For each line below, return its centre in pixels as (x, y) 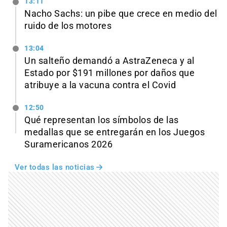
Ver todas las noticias (54, 167)
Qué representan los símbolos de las (102, 120)
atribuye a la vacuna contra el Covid (100, 85)
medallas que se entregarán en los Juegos (115, 132)
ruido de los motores (68, 26)
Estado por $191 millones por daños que (109, 73)
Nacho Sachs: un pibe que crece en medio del (121, 14)
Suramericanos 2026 (68, 144)
